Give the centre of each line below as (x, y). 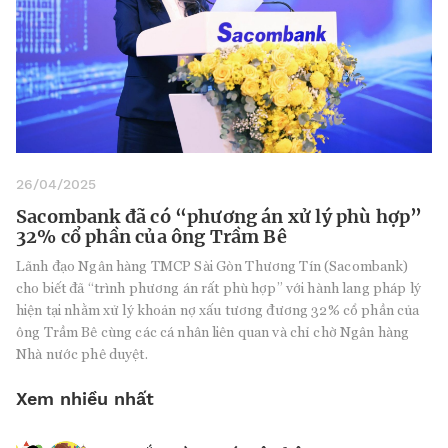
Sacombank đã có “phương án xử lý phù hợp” (219, 216)
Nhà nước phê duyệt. (82, 353)
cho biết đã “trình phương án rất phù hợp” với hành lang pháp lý (218, 287)
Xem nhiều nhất (85, 398)
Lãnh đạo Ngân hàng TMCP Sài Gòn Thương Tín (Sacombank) (212, 265)
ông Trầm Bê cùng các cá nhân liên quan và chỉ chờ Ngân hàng (213, 331)
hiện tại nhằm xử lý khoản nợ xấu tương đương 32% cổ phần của (218, 309)
